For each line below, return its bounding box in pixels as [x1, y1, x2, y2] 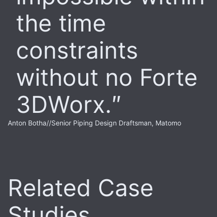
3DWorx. [16, 90, 111, 119]
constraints [16, 35, 138, 64]
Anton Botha [8, 118, 46, 127]
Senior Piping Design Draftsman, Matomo [51, 118, 181, 127]
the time [16, 8, 106, 37]
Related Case [8, 173, 154, 202]
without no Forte [16, 62, 198, 92]
